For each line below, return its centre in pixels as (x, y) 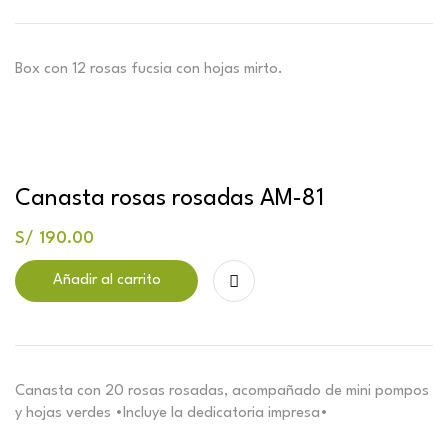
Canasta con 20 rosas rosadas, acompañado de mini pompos (222, 391)
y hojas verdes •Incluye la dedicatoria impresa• (171, 413)
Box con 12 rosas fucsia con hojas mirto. (149, 69)
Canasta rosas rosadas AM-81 (169, 198)
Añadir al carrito (106, 280)
